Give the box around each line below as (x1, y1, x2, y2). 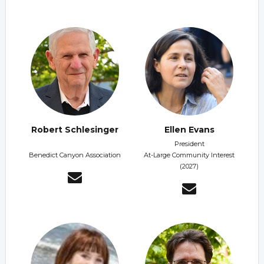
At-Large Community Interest (144, 151, 235, 160)
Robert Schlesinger (31, 124, 118, 136)
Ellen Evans (164, 124, 214, 136)
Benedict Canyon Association (29, 151, 121, 160)
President (174, 140, 204, 148)
